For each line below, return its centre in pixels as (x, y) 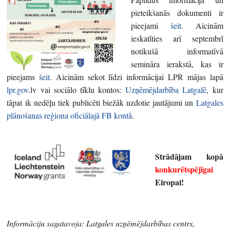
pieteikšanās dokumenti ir (177, 12)
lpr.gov (18, 89)
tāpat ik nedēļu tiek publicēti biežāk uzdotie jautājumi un (101, 102)
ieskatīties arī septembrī (177, 38)
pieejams (23, 76)
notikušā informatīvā (177, 51)
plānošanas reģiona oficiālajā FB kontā (70, 115)
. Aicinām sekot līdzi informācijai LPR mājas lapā (137, 76)
